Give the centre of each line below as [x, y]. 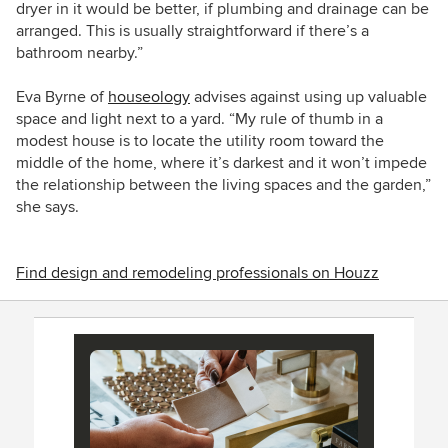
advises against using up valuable [308, 96]
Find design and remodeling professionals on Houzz [197, 272]
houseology [149, 96]
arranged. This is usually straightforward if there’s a [192, 30]
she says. [47, 206]
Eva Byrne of [62, 96]
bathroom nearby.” [79, 52]
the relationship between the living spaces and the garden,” [223, 184]
